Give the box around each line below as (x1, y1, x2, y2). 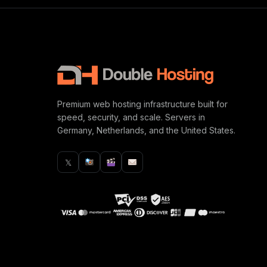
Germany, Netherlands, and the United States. (57, 125, 235, 135)
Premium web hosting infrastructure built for (57, 99, 228, 109)
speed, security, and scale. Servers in (57, 112, 205, 122)
